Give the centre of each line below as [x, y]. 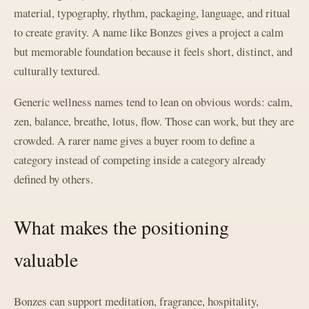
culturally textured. [57, 70]
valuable [46, 259]
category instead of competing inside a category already [140, 159]
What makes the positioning [121, 227]
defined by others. [53, 179]
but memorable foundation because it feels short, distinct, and [153, 51]
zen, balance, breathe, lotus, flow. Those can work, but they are [154, 121]
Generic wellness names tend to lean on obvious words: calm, [153, 101]
